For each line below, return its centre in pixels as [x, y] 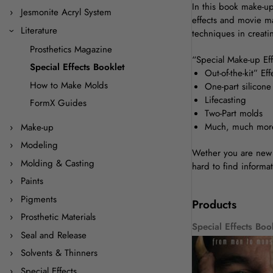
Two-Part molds [234, 113]
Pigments [38, 199]
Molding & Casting [57, 163]
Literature [39, 30]
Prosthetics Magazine [71, 49]
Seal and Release [53, 235]
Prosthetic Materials [58, 217]
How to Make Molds [69, 85]
